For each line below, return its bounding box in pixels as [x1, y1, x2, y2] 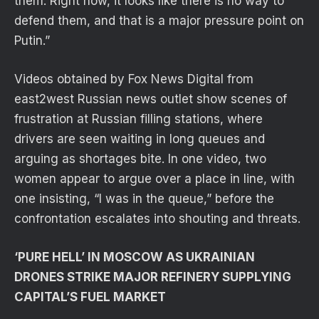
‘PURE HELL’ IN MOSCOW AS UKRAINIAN [14, 250, 255, 265]
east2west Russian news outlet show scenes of [14, 91, 287, 106]
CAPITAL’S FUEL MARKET [14, 290, 166, 305]
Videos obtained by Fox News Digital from [14, 71, 253, 86]
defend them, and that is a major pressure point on [14, 13, 304, 28]
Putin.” [14, 33, 50, 48]
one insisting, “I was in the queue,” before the [14, 191, 274, 206]
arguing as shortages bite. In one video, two [14, 151, 266, 166]
